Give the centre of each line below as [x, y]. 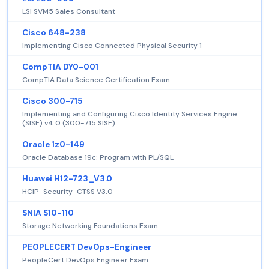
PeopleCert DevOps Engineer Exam [85, 260]
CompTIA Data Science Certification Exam [96, 80]
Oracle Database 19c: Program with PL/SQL [98, 158]
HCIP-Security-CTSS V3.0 [68, 192]
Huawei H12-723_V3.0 [67, 179]
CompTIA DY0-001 [60, 67]
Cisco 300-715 [53, 101]
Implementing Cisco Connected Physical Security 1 [112, 46]
